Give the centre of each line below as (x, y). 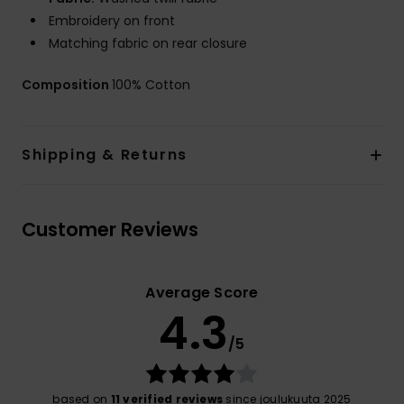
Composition (67, 84)
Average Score (202, 292)
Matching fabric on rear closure (148, 43)
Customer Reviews (110, 229)
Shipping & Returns (105, 154)
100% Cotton (151, 84)
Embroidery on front (112, 20)
